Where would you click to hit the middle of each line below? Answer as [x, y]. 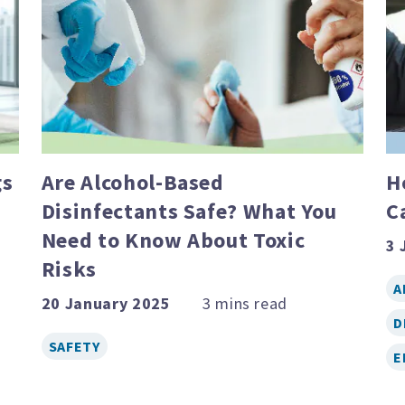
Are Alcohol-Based [132, 182]
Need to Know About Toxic [173, 240]
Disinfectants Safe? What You [189, 211]
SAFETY [74, 346]
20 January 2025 [106, 303]
